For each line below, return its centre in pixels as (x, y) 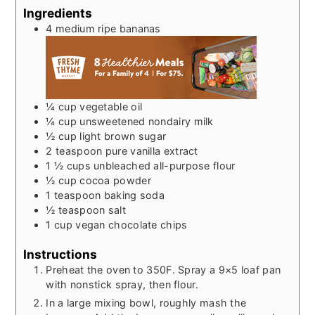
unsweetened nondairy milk (147, 121)
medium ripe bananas (108, 28)
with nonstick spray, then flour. (122, 284)
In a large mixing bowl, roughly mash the (146, 302)
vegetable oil (111, 106)
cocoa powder (115, 180)
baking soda (134, 195)
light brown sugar (123, 136)
